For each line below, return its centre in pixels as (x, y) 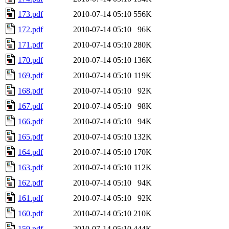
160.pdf (30, 213)
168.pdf (30, 90)
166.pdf (30, 121)
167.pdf (30, 106)
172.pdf (30, 29)
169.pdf (30, 75)
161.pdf (30, 198)
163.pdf (30, 167)
